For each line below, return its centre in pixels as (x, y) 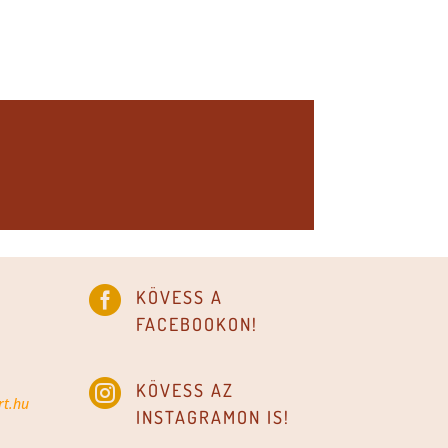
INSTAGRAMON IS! (213, 417)
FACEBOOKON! (197, 323)
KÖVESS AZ (185, 390)
